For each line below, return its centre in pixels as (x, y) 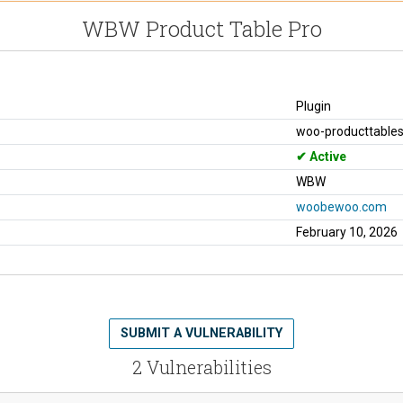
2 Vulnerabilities (201, 367)
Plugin (313, 106)
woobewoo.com (341, 206)
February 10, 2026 (347, 232)
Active (327, 156)
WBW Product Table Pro (201, 28)
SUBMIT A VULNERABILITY (201, 333)
